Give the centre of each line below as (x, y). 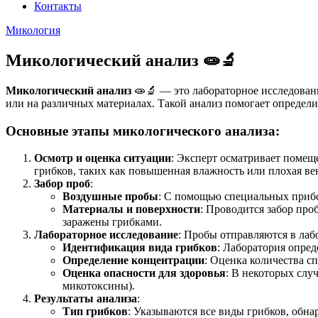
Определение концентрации (133, 261)
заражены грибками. (112, 222)
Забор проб (62, 184)
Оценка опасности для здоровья (144, 273)
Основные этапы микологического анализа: (143, 131)
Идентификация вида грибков (140, 248)
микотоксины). (99, 286)
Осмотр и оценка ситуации (103, 158)
